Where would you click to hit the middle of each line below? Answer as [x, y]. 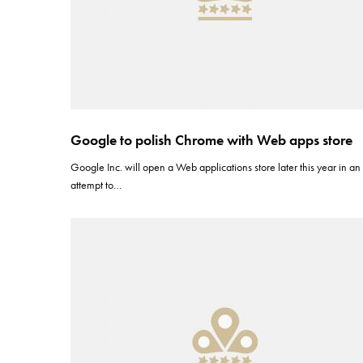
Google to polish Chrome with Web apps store [211, 140]
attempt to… [96, 185]
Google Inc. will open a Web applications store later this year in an [216, 167]
